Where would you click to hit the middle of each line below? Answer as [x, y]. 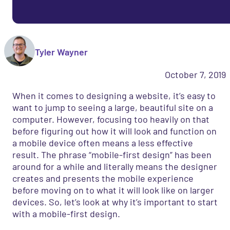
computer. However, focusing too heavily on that [111, 119]
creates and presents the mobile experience [103, 178]
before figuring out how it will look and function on [114, 131]
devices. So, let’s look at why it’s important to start [115, 202]
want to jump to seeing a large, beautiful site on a [113, 107]
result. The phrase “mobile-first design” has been [112, 154]
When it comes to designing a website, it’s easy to [114, 95]
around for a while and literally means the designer [115, 166]
